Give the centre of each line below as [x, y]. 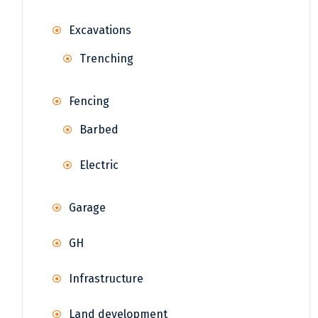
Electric [99, 165]
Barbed [99, 130]
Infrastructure [106, 279]
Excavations [100, 31]
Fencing [89, 102]
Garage [87, 208]
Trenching [106, 59]
